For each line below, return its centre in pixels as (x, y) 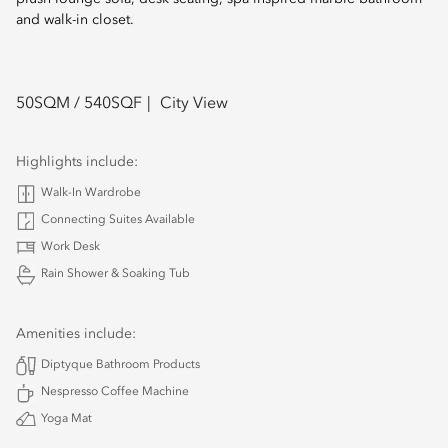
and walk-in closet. (75, 20)
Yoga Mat (66, 419)
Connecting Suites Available (118, 220)
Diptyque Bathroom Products (120, 365)
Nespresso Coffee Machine (115, 392)
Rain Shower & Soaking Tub (115, 274)
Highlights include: (77, 162)
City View (194, 104)
